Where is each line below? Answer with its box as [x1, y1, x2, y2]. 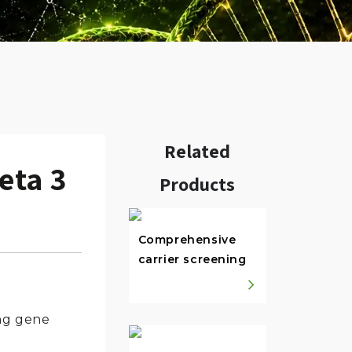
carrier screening [137, 252, 247, 267]
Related [164, 138, 230, 164]
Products [159, 171, 235, 197]
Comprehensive [137, 233, 236, 247]
